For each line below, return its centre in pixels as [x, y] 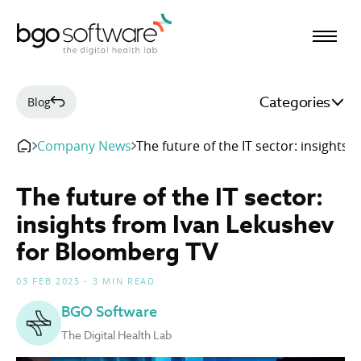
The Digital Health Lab [116, 335]
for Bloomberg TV [117, 251]
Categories [295, 102]
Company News [85, 146]
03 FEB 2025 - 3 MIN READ [86, 281]
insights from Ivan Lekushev [175, 224]
